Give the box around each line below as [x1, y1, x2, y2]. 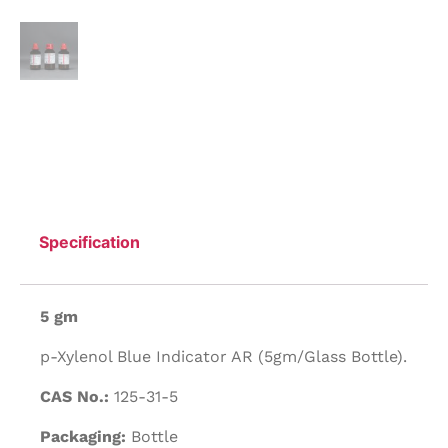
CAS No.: [40, 387, 109, 407]
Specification [39, 231, 141, 252]
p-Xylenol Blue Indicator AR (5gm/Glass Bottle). [40, 347, 407, 367]
